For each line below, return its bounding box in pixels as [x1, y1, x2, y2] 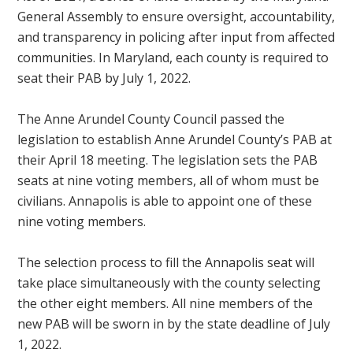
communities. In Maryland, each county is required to [17, 49, 329, 67]
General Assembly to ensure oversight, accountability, [17, 8, 336, 26]
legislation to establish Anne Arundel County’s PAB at [17, 131, 333, 149]
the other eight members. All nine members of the [17, 295, 314, 313]
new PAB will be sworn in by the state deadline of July [17, 315, 331, 333]
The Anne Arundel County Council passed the [17, 110, 285, 128]
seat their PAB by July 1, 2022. [17, 69, 191, 87]
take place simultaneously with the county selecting [17, 274, 321, 292]
